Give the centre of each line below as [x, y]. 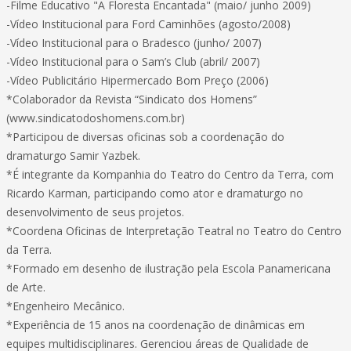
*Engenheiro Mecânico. [65, 306]
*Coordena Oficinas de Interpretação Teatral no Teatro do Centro [174, 231]
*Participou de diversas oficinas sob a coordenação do [145, 137]
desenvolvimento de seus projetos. [95, 212]
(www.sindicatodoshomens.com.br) [96, 118]
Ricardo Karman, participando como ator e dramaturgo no [155, 193]
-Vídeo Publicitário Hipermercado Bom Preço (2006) [138, 80]
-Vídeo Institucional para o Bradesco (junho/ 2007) [134, 43]
